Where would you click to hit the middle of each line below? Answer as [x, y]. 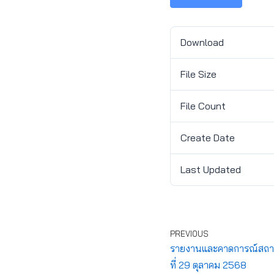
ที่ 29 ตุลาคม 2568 [208, 265]
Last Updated [210, 169]
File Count [203, 106]
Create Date [207, 138]
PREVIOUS [189, 234]
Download [202, 42]
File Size [198, 74]
